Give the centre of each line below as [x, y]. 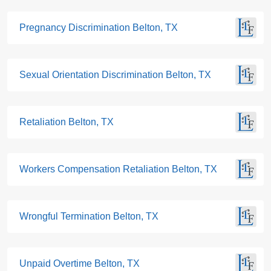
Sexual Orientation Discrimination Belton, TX [115, 75]
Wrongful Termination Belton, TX [89, 217]
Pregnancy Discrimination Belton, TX [99, 28]
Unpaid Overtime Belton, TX [80, 264]
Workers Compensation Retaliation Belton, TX [118, 169]
